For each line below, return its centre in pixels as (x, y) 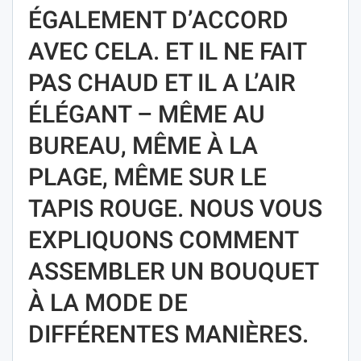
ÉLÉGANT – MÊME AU (147, 114)
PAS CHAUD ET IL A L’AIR (162, 82)
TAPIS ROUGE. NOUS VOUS (175, 208)
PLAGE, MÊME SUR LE (147, 176)
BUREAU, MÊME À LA (143, 145)
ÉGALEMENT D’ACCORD (158, 19)
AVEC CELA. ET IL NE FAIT (167, 51)
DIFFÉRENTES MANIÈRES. (168, 334)
